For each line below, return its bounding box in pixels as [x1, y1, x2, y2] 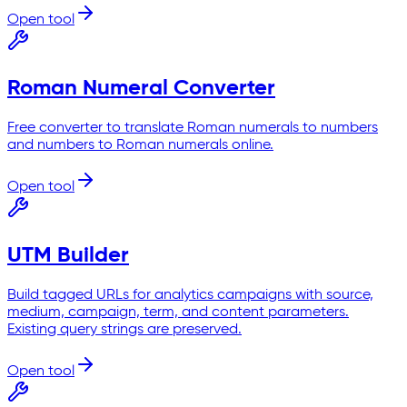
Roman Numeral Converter [7, 77, 275, 100]
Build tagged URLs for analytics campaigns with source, [7, 287, 373, 303]
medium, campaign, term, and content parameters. [7, 304, 349, 320]
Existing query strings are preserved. [7, 322, 242, 337]
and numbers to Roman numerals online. [7, 138, 273, 154]
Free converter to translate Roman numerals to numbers [7, 121, 378, 136]
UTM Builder [7, 243, 129, 266]
